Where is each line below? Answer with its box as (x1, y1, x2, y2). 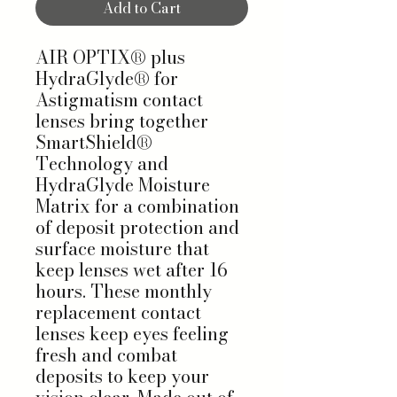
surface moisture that (35, 234, 209, 262)
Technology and (35, 149, 168, 177)
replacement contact (35, 298, 201, 326)
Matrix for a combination (35, 191, 239, 220)
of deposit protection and (35, 213, 239, 241)
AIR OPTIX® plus (35, 43, 185, 71)
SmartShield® (35, 128, 152, 156)
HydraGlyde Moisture (35, 170, 210, 198)
